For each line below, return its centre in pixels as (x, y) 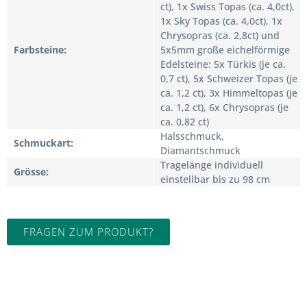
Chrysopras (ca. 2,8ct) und (220, 35)
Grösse (30, 171)
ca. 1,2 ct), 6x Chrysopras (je (224, 107)
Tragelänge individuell (212, 164)
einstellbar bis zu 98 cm (215, 179)
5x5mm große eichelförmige (225, 49)
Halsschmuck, (192, 136)
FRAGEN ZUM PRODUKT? (88, 232)
